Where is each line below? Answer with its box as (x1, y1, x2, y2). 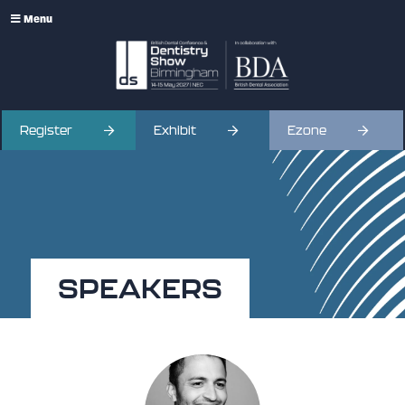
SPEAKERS (57, 272, 222, 304)
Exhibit (154, 123, 197, 137)
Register (20, 123, 73, 137)
